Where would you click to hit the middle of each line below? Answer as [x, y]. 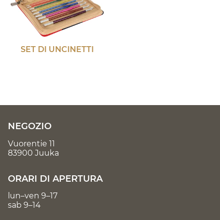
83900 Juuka [33, 153]
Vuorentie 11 [31, 143]
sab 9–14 [24, 205]
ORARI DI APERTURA [55, 179]
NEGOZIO [30, 126]
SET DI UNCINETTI [57, 49]
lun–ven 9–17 [33, 196]
